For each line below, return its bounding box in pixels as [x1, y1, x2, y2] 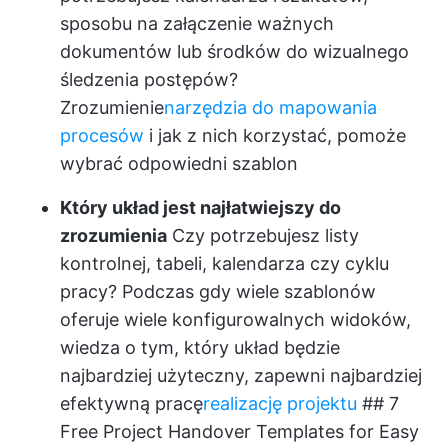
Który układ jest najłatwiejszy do [60, 197, 341, 219]
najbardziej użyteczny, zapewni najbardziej [60, 365, 422, 387]
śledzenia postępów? [60, 69, 238, 91]
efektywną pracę [60, 393, 203, 415]
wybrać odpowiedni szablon [60, 153, 298, 175]
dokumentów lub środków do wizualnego [60, 41, 409, 63]
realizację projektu [203, 393, 357, 415]
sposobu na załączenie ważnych [60, 13, 334, 35]
